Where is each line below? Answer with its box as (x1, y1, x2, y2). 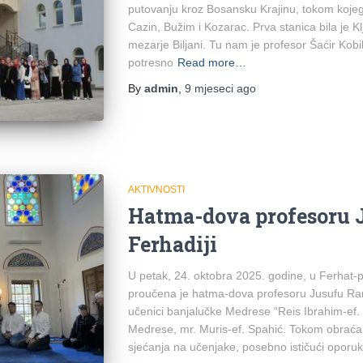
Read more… (177, 55, 246, 69)
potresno (127, 55, 173, 69)
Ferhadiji (127, 231, 217, 258)
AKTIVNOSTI (127, 184, 185, 196)
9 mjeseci (184, 81, 233, 95)
